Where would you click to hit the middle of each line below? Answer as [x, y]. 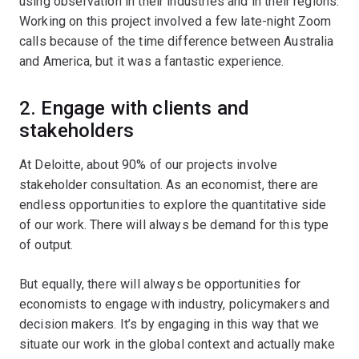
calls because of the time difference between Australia [177, 41]
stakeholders [77, 130]
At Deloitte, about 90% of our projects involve [149, 164]
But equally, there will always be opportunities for [160, 284]
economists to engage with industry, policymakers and [175, 304]
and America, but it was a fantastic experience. [152, 61]
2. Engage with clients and [135, 108]
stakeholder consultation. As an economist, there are [169, 184]
